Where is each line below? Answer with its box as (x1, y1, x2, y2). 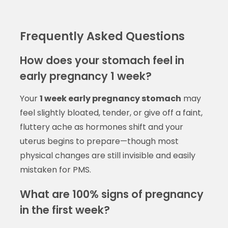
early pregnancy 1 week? (19, 68, 152, 83)
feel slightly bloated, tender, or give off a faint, (19, 106, 203, 119)
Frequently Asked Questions (19, 27, 185, 44)
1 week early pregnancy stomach (39, 92, 181, 104)
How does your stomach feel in (19, 52, 184, 68)
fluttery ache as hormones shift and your (19, 121, 183, 133)
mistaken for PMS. (19, 163, 91, 176)
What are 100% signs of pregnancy (19, 186, 204, 202)
